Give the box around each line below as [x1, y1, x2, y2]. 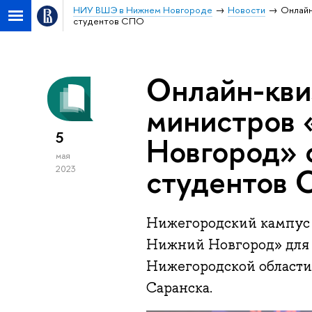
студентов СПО [72, 15, 144, 27]
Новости [227, 3, 265, 16]
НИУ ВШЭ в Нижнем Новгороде [72, 3, 212, 16]
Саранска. [146, 279, 212, 297]
